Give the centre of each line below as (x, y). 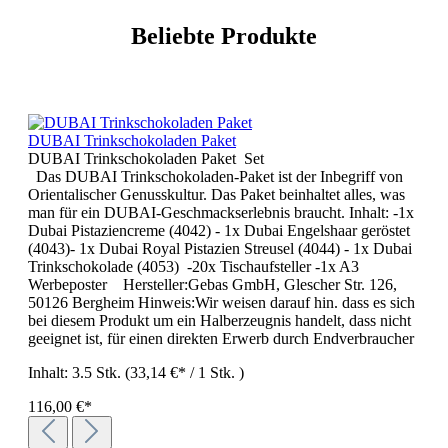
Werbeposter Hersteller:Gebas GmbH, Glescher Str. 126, (212, 284)
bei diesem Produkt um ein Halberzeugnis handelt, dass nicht (219, 320)
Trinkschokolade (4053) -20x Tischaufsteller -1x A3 (193, 266)
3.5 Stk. (98, 372)
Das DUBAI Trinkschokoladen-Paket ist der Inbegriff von (215, 176)
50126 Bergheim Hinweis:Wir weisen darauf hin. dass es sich (221, 302)
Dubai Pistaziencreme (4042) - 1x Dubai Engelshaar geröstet (219, 230)
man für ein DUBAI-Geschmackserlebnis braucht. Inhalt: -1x (221, 212)
